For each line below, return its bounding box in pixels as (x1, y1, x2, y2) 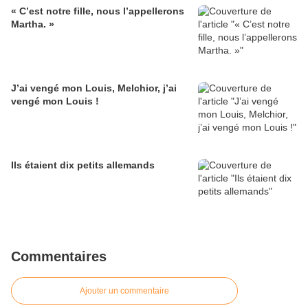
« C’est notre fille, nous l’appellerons (11, 5, 184, 16)
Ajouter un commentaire (80, 285, 169, 296)
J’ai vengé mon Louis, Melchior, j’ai (11, 82, 177, 93)
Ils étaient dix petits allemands (11, 159, 155, 170)
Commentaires (11, 248, 107, 264)
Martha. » (11, 18, 54, 30)
